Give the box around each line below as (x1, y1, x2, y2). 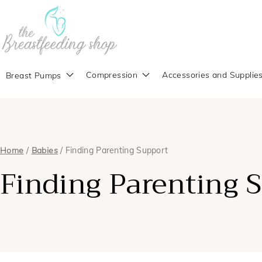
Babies (31, 145, 58, 156)
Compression (85, 70, 138, 80)
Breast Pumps (6, 70, 61, 81)
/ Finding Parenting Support (57, 145, 168, 156)
